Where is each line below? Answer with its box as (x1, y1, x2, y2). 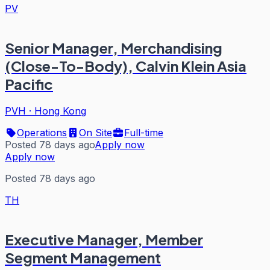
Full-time (124, 127, 163, 139)
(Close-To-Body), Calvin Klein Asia (5, 57, 246, 75)
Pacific (5, 75, 53, 93)
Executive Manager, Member (5, 230, 203, 248)
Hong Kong (34, 105, 86, 117)
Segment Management (5, 248, 161, 266)
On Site (79, 127, 112, 139)
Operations (17, 127, 67, 139)
